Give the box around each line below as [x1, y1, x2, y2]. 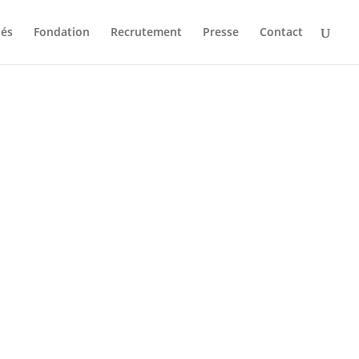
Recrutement [111, 24, 182, 39]
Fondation [34, 24, 90, 39]
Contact [260, 24, 303, 39]
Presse [203, 24, 239, 39]
